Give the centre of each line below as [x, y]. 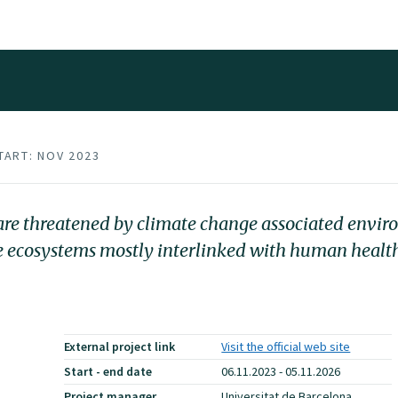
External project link [120, 346]
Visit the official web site [286, 346]
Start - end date [108, 371]
